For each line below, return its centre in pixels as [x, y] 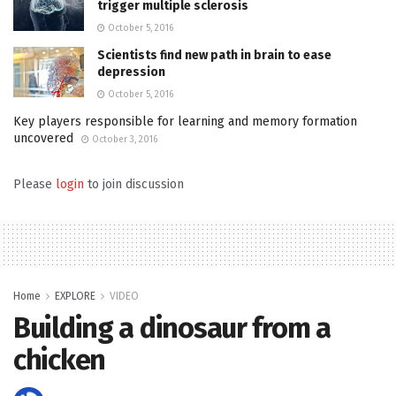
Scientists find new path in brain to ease [214, 55]
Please [34, 184]
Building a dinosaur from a [172, 327]
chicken [60, 359]
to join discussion [134, 184]
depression [131, 72]
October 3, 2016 [123, 139]
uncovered [43, 138]
